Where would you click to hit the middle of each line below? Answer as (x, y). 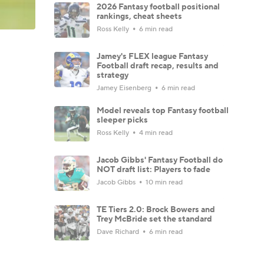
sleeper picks (122, 120)
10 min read (163, 182)
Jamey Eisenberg (125, 88)
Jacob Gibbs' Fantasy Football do (160, 160)
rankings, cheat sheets (139, 16)
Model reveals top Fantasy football (163, 110)
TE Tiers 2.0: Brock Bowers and (156, 209)
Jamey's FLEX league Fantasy (152, 56)
